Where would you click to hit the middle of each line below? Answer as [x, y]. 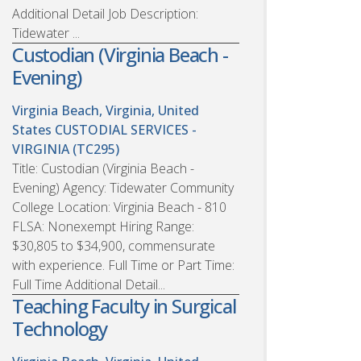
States [32, 129]
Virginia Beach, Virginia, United [106, 110]
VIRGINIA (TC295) [66, 149]
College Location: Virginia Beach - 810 [119, 207]
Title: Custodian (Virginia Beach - [103, 168]
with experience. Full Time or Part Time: [123, 265]
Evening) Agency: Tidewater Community [123, 187]
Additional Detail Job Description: [105, 13]
